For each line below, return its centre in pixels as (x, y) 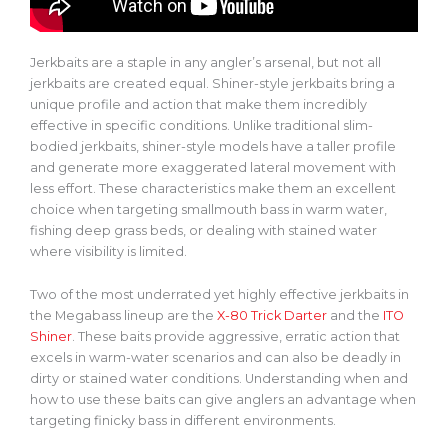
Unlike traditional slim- (301, 125)
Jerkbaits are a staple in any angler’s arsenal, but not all (205, 62)
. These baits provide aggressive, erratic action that (236, 336)
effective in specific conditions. (130, 125)
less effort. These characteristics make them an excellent (213, 188)
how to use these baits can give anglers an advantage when (223, 399)
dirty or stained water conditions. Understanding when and (219, 378)
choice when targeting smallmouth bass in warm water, (208, 209)
